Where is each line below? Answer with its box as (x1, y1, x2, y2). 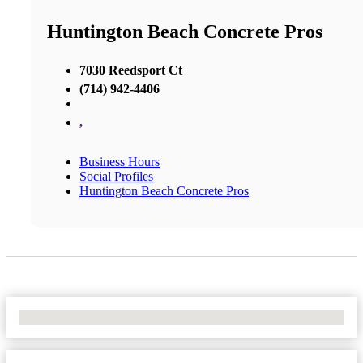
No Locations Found (19, 310, 126, 324)
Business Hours (79, 154, 160, 169)
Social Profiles (79, 169, 153, 183)
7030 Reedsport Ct (79, 62, 182, 77)
